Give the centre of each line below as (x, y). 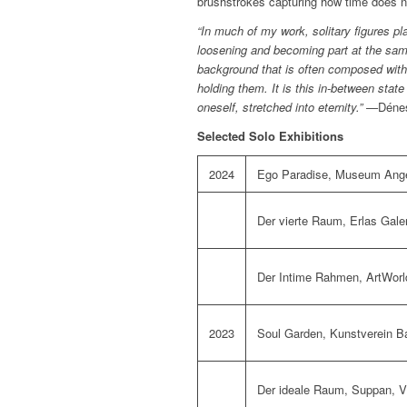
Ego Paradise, (296, 174)
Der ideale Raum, (304, 390)
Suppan (372, 390)
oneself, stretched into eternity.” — (288, 107)
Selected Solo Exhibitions (270, 136)
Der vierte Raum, (303, 221)
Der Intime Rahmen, (312, 277)
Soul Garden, (293, 333)
